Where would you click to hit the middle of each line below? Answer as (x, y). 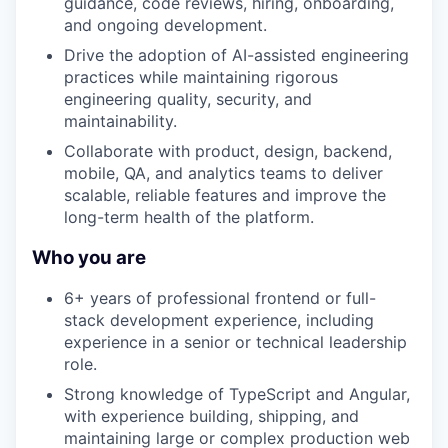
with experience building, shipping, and (211, 416)
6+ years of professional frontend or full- (220, 298)
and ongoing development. (165, 24)
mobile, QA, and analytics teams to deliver (223, 172)
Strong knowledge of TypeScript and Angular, (237, 394)
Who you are (89, 257)
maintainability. (120, 120)
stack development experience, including (219, 320)
